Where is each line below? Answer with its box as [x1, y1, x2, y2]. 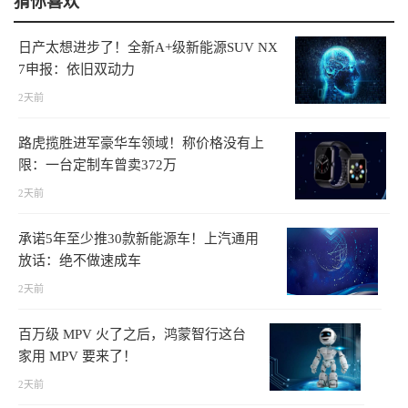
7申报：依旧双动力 [18, 62, 135, 77]
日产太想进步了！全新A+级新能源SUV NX [18, 40, 278, 56]
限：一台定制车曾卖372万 [18, 158, 177, 173]
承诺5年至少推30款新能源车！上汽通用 [18, 231, 259, 247]
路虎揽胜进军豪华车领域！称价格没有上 [18, 136, 264, 151]
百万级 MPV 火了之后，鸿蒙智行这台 [18, 327, 246, 342]
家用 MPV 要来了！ [18, 349, 137, 364]
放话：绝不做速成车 [18, 253, 141, 269]
